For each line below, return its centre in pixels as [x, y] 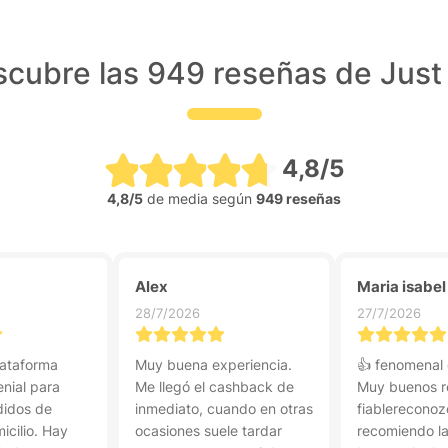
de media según [199, 198]
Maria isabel [401, 286]
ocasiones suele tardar [208, 430]
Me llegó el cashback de [214, 386]
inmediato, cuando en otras [224, 408]
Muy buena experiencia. [213, 364]
